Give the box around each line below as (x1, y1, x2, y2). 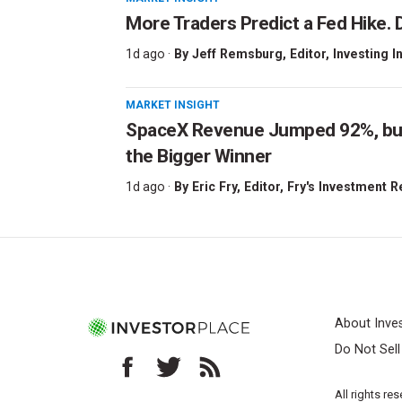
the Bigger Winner (126, 145, 272, 168)
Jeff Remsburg (192, 47, 283, 62)
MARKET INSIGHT (126, 99, 220, 112)
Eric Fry (192, 179, 237, 195)
